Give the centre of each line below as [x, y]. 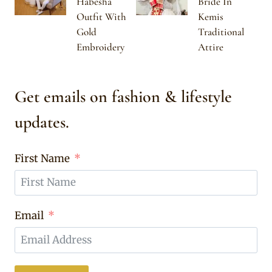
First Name [42, 158]
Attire [211, 47]
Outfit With [101, 16]
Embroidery [100, 47]
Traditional [221, 32]
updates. [42, 122]
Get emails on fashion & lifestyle [123, 97]
